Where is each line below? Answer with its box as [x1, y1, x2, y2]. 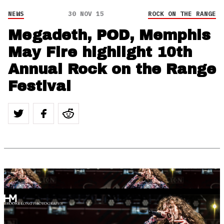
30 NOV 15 [68, 9, 104, 18]
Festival [8, 78, 71, 94]
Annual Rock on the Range [8, 61, 216, 77]
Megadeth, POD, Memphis [8, 27, 210, 43]
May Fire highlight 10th [8, 44, 192, 60]
